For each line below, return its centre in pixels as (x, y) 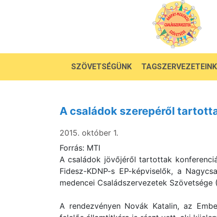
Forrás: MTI (80, 148)
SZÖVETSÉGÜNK (101, 67)
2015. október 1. (89, 133)
